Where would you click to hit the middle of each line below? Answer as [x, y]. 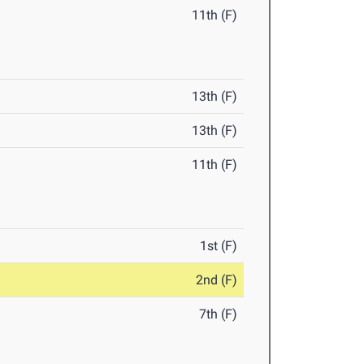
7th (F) [219, 314]
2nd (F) [217, 280]
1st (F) [219, 246]
